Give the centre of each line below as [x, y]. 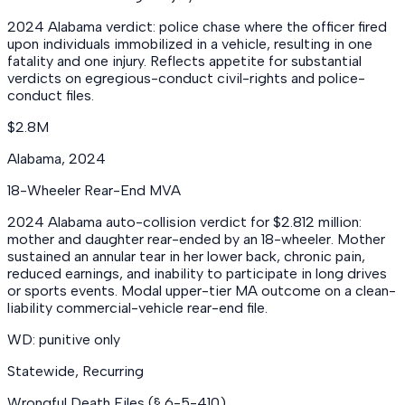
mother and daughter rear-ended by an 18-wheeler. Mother [196, 239]
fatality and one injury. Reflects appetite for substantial [184, 61]
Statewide [41, 371]
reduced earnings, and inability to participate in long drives [197, 273]
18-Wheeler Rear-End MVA [94, 190]
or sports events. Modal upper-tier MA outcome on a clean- [202, 290]
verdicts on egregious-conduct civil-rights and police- [186, 78]
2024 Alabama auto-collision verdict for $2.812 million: [184, 221]
